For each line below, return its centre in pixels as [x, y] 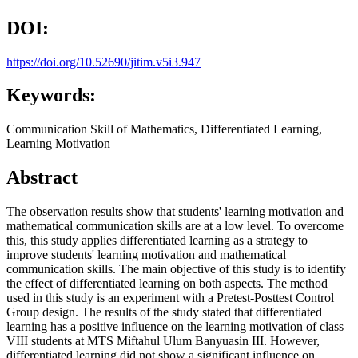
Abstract [42, 178]
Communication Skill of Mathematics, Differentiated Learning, [164, 129]
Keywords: [51, 95]
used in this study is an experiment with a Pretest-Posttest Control [170, 298]
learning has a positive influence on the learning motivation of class [175, 327]
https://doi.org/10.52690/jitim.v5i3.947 [103, 62]
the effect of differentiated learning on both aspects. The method [167, 284]
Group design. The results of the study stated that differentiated [164, 312]
